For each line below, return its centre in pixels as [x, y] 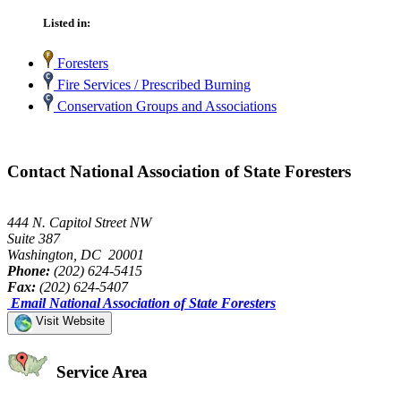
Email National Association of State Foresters [143, 303]
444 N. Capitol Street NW [79, 222]
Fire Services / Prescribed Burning [152, 85]
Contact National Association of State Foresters [179, 171]
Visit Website [68, 320]
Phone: [29, 270]
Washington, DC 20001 [76, 254]
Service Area [100, 372]
